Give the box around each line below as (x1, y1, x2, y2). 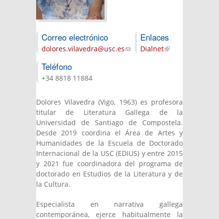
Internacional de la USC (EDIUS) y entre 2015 (36, 149, 183, 158)
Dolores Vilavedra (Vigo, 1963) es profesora (36, 97, 183, 107)
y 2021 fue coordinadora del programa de (36, 159, 183, 168)
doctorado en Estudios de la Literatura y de (36, 169, 183, 178)
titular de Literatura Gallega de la (36, 108, 183, 117)
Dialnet (140, 44, 164, 53)
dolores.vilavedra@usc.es (42, 44, 125, 53)
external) (164, 54, 193, 64)
